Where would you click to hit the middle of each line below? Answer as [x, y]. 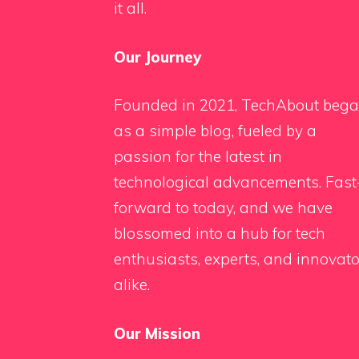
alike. [132, 285]
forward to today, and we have [223, 208]
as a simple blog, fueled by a [215, 131]
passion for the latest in [198, 157]
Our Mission [157, 333]
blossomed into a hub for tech [220, 234]
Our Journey [157, 56]
